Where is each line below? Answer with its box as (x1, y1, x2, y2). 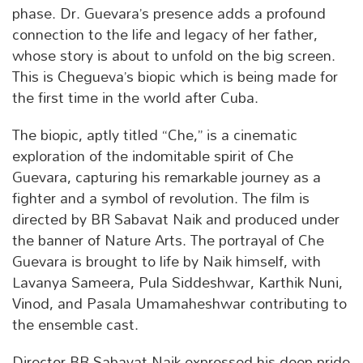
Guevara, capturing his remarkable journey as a (12, 162, 321, 193)
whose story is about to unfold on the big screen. (12, 41, 335, 71)
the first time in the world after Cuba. (12, 83, 258, 113)
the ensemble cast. (12, 310, 139, 340)
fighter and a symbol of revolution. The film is (12, 183, 310, 214)
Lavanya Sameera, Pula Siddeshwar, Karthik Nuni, (12, 267, 343, 298)
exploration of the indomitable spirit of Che (12, 141, 293, 172)
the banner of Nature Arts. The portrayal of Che (12, 225, 324, 256)
